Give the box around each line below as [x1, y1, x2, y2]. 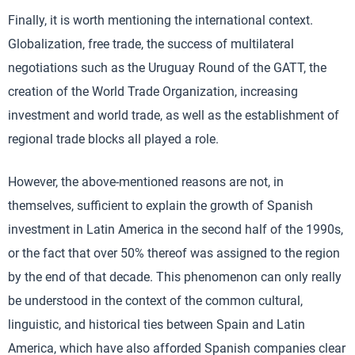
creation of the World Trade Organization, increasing [8, 84, 298, 99]
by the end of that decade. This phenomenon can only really [8, 269, 342, 284]
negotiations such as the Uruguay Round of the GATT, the [8, 60, 326, 75]
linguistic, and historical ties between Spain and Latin [8, 317, 305, 332]
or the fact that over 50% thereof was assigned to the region [8, 246, 340, 261]
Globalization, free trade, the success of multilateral [8, 36, 294, 52]
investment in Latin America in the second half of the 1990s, [8, 222, 343, 237]
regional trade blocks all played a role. [8, 132, 219, 147]
